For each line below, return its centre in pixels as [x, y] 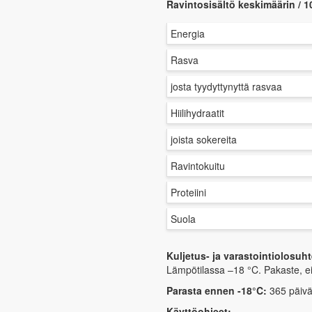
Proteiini [188, 192]
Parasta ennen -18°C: [216, 290]
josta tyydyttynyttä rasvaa [226, 86]
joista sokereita [203, 139]
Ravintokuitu [197, 166]
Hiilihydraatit [197, 113]
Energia [187, 33]
